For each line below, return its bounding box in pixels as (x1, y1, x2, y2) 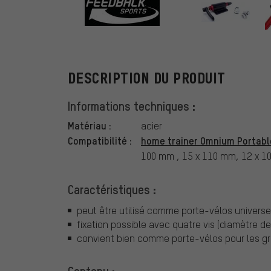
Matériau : (68, 119, 111, 132)
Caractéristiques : (68, 181, 156, 198)
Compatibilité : (68, 134, 132, 148)
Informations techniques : (68, 98, 195, 114)
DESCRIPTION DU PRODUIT (68, 70, 226, 87)
